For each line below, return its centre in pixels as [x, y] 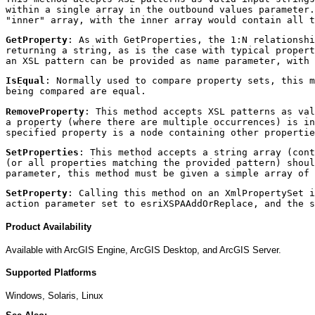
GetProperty [37, 39]
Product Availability [49, 226]
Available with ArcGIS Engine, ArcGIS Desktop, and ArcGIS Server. [143, 250]
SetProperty [37, 193]
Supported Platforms [51, 273]
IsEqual [25, 81]
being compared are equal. [76, 91]
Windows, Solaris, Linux [54, 296]
